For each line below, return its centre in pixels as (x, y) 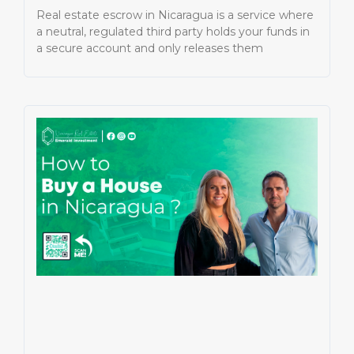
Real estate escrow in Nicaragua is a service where (175, 15)
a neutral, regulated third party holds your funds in (173, 31)
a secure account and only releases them (150, 48)
